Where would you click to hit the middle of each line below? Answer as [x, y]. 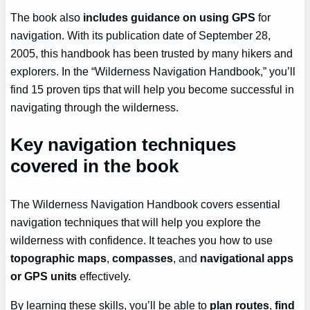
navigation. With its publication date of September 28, [141, 35]
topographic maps [59, 258]
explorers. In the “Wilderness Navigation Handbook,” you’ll [153, 71]
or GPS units [44, 276]
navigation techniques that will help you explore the [136, 222]
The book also [47, 17]
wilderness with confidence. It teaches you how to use [142, 240]
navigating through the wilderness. [95, 107]
